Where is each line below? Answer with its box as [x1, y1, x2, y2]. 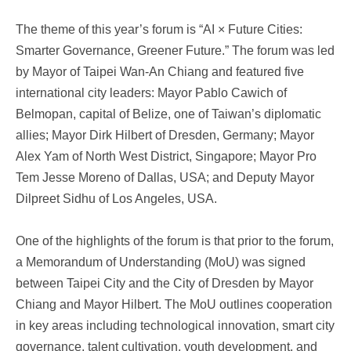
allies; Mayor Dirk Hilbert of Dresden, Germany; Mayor [16, 128, 314, 142]
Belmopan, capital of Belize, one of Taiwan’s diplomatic [16, 107, 321, 121]
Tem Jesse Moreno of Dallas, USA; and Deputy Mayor [16, 171, 314, 184]
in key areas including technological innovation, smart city [16, 319, 335, 332]
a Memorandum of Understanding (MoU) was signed [16, 255, 306, 269]
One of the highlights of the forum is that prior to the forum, [16, 234, 334, 248]
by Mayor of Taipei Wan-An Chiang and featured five [16, 65, 304, 78]
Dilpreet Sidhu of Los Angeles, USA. [16, 192, 220, 205]
